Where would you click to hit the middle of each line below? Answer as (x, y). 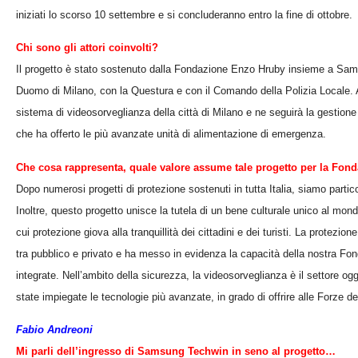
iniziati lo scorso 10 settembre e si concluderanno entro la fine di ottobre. (184, 14)
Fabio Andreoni (54, 329)
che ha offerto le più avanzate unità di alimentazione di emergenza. (171, 134)
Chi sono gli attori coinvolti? (87, 48)
